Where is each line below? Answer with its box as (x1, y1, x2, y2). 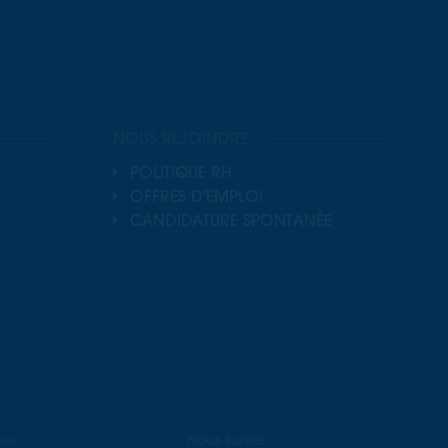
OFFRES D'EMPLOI (130, 185, 264, 206)
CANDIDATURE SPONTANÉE (130, 209, 333, 230)
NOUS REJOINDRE (112, 127, 248, 148)
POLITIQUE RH (130, 161, 233, 182)
